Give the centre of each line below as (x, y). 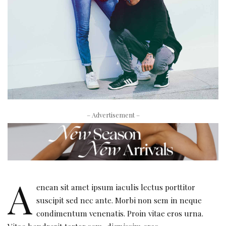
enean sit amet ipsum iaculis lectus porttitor (116, 187)
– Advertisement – (113, 115)
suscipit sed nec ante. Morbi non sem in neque (119, 200)
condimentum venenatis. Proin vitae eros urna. (120, 213)
